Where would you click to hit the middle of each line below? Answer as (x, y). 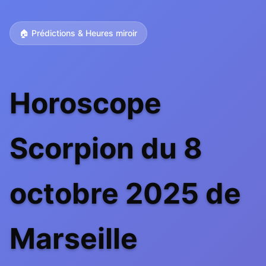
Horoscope (85, 103)
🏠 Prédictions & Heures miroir (78, 33)
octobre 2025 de (125, 193)
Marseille (74, 238)
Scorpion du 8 (106, 148)
